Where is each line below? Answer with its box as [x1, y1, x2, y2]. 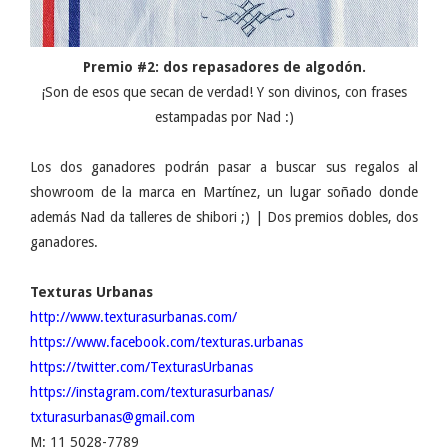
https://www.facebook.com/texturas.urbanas [30, 333, 303, 350]
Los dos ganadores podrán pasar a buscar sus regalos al [30, 158, 418, 175]
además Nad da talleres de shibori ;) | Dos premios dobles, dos [30, 208, 418, 225]
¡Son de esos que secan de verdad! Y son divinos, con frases [41, 83, 407, 100]
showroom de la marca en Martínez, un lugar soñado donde [30, 183, 418, 200]
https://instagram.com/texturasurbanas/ [30, 383, 274, 400]
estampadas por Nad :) [154, 108, 294, 125]
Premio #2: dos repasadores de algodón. [82, 58, 366, 75]
